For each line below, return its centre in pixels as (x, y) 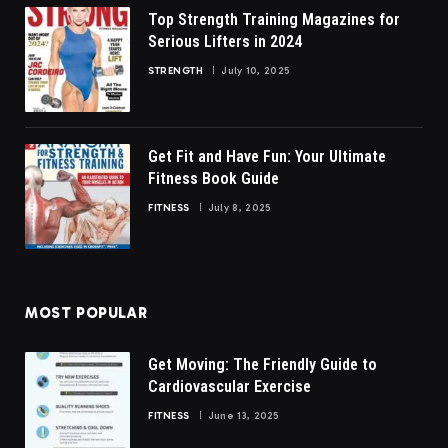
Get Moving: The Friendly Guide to (262, 364)
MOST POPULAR (86, 312)
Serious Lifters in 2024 (225, 41)
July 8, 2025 (239, 207)
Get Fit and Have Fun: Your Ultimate (267, 156)
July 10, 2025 (256, 70)
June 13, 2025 (243, 415)
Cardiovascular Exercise (229, 386)
